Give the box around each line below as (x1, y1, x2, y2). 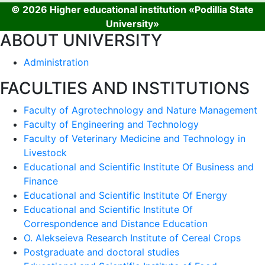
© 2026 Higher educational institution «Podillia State (11, 4, 254, 16)
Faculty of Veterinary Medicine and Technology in (24, 132, 245, 145)
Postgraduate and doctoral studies (24, 246, 179, 258)
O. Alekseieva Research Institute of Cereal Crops (24, 232, 241, 244)
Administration (24, 56, 89, 69)
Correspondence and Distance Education (24, 218, 208, 230)
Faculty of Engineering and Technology (24, 118, 199, 131)
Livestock (24, 147, 67, 159)
